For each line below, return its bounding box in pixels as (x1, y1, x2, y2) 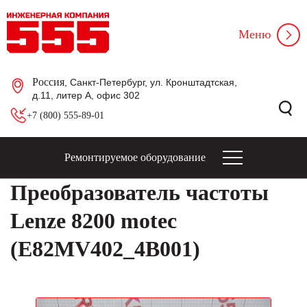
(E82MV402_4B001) (10, 236, 200, 261)
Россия (32, 76, 64, 88)
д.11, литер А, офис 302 (32, 90, 140, 101)
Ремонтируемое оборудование (64, 151, 206, 163)
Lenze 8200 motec (10, 208, 177, 233)
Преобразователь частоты (10, 180, 269, 205)
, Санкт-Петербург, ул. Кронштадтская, (64, 77, 237, 88)
